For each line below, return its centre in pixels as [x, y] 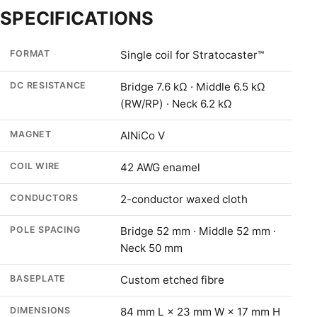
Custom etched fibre [173, 279]
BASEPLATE [38, 278]
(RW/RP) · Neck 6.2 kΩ [177, 103]
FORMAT [30, 53]
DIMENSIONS [40, 310]
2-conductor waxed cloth [184, 199]
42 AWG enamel [161, 167]
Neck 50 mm [152, 248]
